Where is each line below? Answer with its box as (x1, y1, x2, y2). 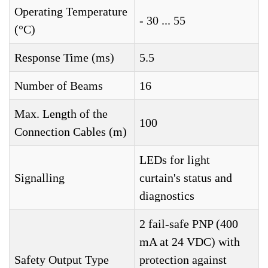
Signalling (14, 171, 65, 185)
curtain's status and (139, 171, 232, 185)
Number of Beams (14, 79, 103, 93)
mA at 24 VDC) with (139, 235, 240, 249)
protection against (139, 253, 227, 267)
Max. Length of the (14, 107, 108, 121)
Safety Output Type (14, 253, 109, 267)
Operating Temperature (14, 5, 127, 19)
